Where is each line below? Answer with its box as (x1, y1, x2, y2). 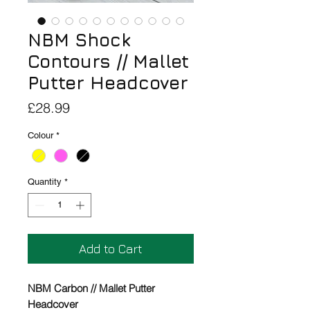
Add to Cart (79, 241, 143, 257)
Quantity (28, 176, 62, 187)
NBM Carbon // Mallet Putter (28, 282, 155, 295)
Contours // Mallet (28, 51, 189, 73)
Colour (28, 130, 53, 141)
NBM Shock (28, 29, 131, 51)
